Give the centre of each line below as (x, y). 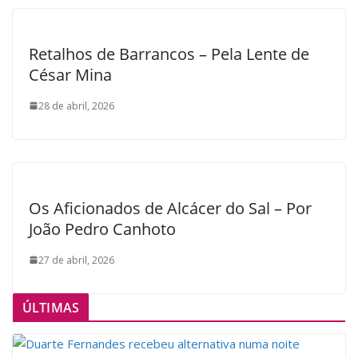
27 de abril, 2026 (76, 260)
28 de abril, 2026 (76, 105)
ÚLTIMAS (51, 307)
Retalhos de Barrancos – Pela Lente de (169, 54)
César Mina (70, 74)
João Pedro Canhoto (102, 229)
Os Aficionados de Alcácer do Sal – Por (170, 208)
